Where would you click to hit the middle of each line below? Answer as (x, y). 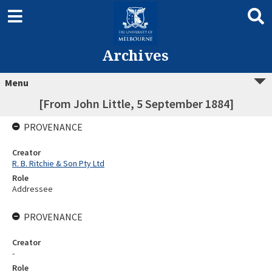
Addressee (32, 189)
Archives (135, 55)
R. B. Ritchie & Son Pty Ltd (58, 163)
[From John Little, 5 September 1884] (136, 104)
